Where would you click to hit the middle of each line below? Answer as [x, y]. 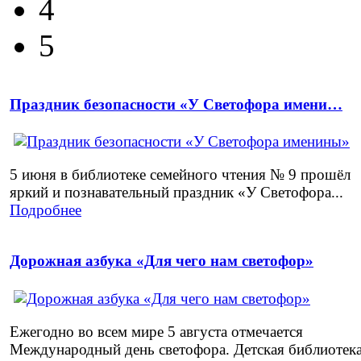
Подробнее [46, 210]
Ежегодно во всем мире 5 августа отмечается [156, 331]
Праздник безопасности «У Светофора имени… [176, 104]
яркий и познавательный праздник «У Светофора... [176, 192]
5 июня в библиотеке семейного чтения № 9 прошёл [180, 174]
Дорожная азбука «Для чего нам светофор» [162, 261]
